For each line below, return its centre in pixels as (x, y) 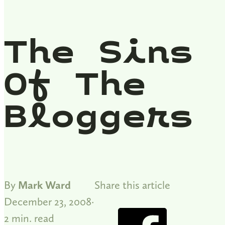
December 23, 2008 (48, 201)
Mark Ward (44, 185)
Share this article (132, 185)
